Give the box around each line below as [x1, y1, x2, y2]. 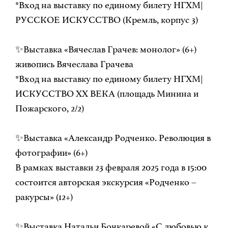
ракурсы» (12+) [15, 191, 73, 203]
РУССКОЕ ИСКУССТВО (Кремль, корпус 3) [15, 14, 198, 26]
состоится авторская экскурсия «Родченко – [15, 177, 196, 188]
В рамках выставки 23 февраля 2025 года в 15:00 [15, 162, 207, 174]
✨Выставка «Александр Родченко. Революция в [15, 132, 211, 144]
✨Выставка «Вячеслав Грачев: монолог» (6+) [15, 44, 196, 55]
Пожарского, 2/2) [15, 103, 84, 115]
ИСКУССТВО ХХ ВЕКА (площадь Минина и [15, 88, 198, 100]
